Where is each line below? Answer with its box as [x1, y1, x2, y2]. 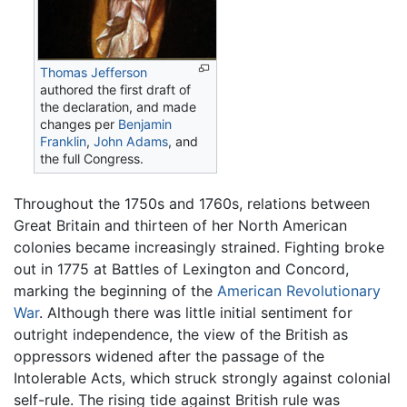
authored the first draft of [40, 81, 192, 97]
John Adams [94, 133, 169, 149]
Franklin [40, 133, 87, 149]
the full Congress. [40, 150, 144, 166]
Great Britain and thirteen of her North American [14, 215, 347, 234]
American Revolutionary [217, 281, 381, 300]
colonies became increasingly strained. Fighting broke [14, 237, 384, 256]
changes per [40, 115, 119, 132]
